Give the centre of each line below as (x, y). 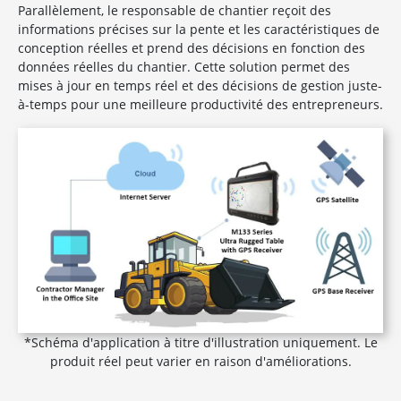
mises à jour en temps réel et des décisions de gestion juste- (200, 85)
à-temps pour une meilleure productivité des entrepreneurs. (200, 104)
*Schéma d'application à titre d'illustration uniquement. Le (200, 343)
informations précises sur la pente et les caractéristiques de (199, 29)
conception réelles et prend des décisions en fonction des (192, 47)
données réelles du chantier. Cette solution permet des (184, 66)
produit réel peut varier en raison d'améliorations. (200, 362)
